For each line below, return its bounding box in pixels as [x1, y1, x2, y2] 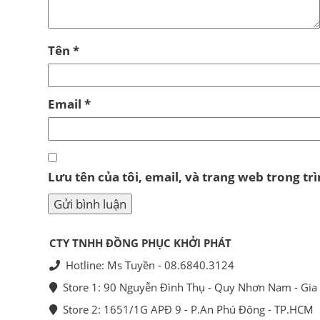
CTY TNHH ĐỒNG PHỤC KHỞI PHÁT [49, 236, 231, 251]
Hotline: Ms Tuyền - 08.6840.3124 [60, 258, 234, 273]
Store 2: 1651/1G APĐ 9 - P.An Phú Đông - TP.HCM [57, 302, 314, 317]
